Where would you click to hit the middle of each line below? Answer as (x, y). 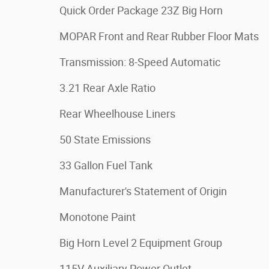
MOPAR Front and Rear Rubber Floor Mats (159, 36)
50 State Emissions (105, 140)
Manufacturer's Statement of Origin (143, 191)
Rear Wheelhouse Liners (117, 114)
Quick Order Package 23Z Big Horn (141, 11)
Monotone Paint (98, 217)
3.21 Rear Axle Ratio (107, 88)
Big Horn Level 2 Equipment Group (141, 243)
